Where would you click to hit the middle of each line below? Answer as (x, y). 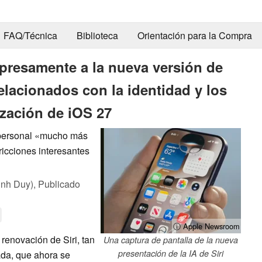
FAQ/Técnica (30, 36)
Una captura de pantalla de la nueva (171, 239)
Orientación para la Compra (194, 36)
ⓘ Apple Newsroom (206, 226)
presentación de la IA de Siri (171, 253)
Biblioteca (97, 36)
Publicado (59, 184)
